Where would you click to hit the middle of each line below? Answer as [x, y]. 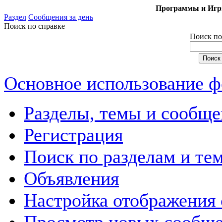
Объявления [71, 178]
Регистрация [73, 135]
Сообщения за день [61, 17]
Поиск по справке [34, 26]
